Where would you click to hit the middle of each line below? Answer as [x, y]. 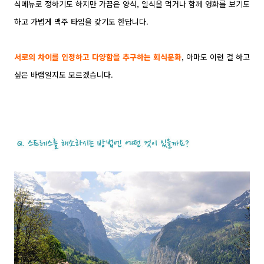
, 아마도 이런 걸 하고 [216, 57]
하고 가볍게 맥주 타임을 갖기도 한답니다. [82, 21]
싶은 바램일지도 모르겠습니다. [64, 74]
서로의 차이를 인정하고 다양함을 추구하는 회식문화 [98, 57]
